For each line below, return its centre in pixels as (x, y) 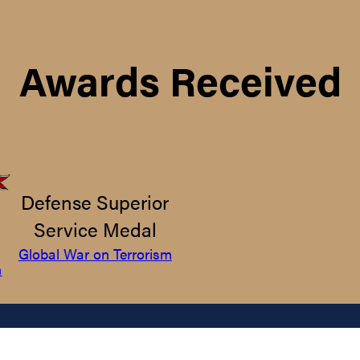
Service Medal (95, 229)
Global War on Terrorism (95, 254)
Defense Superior (95, 202)
